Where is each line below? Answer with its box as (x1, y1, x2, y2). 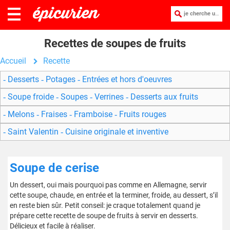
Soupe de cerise (10, 161, 99, 175)
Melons (6, 109, 36, 119)
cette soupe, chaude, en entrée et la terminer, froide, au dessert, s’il (10, 191, 218, 199)
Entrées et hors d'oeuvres (80, 74, 172, 84)
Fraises (39, 109, 69, 119)
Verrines (92, 92, 126, 102)
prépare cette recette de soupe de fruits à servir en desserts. (10, 212, 198, 220)
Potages (44, 74, 78, 84)
